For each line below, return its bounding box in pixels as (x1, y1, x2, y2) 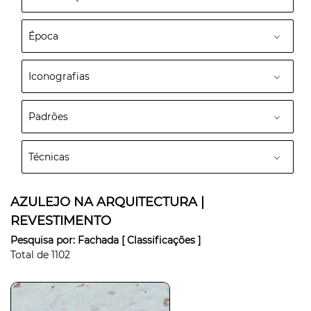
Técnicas (28, 151, 69, 163)
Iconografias (28, 70, 90, 83)
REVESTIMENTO (10, 213, 111, 228)
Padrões (28, 110, 68, 123)
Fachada (78, 234, 121, 246)
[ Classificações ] (121, 234, 201, 246)
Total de (10, 249, 51, 261)
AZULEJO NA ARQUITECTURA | (10, 194, 204, 210)
